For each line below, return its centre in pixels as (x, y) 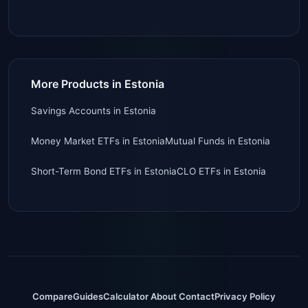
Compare (53, 296)
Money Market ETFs (75, 141)
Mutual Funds (195, 141)
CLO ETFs (199, 171)
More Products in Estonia (98, 84)
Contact (197, 296)
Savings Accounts (71, 110)
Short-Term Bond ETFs (81, 171)
